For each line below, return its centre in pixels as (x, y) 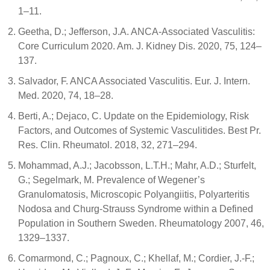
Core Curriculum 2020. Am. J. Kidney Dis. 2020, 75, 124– (140, 46)
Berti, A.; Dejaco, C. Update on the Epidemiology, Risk (133, 116)
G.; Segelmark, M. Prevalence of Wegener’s (111, 180)
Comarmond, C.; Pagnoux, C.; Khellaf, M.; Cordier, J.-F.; (136, 259)
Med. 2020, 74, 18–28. (66, 96)
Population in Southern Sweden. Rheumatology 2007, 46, (141, 224)
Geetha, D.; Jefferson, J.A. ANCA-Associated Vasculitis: (137, 32)
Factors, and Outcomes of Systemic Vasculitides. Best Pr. (140, 131)
